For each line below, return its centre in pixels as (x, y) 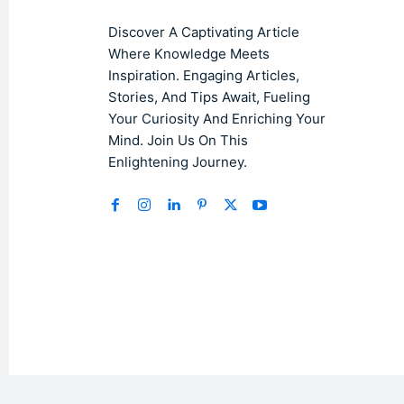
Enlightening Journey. (178, 162)
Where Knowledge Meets (189, 54)
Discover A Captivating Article (204, 32)
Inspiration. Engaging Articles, (204, 76)
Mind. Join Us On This (178, 141)
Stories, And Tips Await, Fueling (209, 97)
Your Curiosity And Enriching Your (217, 119)
